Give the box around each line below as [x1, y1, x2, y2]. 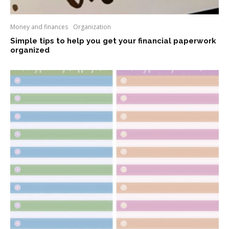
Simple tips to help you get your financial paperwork [10, 36, 216, 45]
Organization [73, 22, 111, 31]
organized [10, 45, 50, 55]
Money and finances [10, 22, 68, 31]
